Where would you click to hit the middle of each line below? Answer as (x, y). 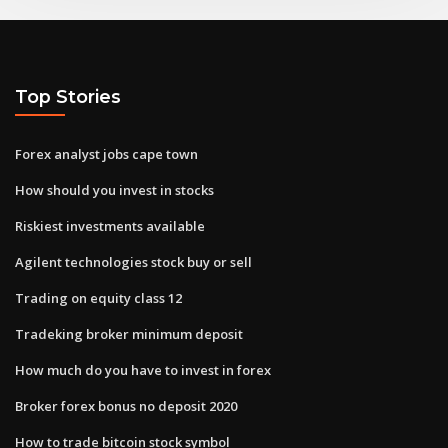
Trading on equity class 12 (98, 297)
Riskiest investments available (110, 225)
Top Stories (68, 97)
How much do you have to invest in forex (143, 369)
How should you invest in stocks (114, 189)
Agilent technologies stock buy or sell (133, 261)
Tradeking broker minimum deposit (129, 333)
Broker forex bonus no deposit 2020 (126, 405)
